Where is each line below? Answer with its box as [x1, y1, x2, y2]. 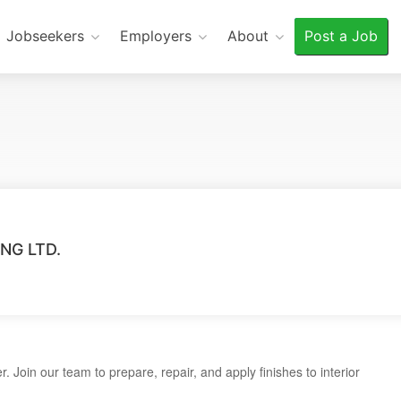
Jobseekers [5, 27, 84, 45]
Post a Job [303, 27, 378, 45]
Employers [119, 27, 192, 45]
